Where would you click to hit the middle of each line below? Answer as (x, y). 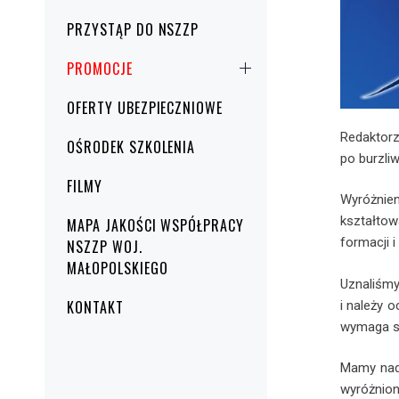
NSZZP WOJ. (105, 246)
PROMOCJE (100, 68)
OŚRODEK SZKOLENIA (131, 147)
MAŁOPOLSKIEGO (118, 268)
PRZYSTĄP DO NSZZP (133, 29)
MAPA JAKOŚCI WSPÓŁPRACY (156, 225)
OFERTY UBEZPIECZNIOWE (145, 107)
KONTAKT (95, 307)
